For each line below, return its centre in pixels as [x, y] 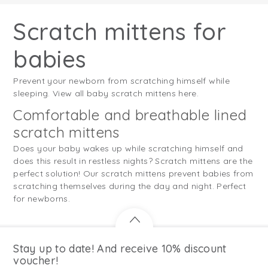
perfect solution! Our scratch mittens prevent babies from [133, 173]
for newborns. [42, 198]
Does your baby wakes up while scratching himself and [128, 148]
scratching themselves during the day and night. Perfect [130, 186]
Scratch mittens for [120, 31]
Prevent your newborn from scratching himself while [121, 80]
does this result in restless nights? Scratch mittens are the [133, 161]
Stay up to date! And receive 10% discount [120, 248]
